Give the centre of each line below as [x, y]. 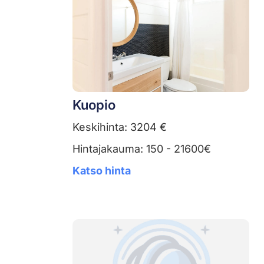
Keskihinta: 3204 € [120, 127]
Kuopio [94, 105]
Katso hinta [102, 170]
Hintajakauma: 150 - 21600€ [142, 148]
